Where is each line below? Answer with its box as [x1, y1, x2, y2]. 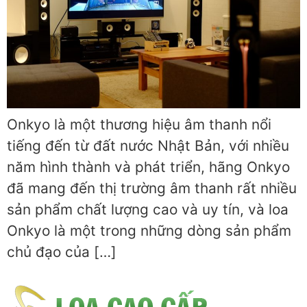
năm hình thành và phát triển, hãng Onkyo [7, 158, 290, 176]
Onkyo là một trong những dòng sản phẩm [7, 222, 291, 240]
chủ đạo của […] [7, 243, 116, 261]
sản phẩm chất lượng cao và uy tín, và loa [7, 201, 288, 219]
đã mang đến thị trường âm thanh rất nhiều [7, 180, 297, 197]
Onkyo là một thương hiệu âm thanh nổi [7, 116, 271, 134]
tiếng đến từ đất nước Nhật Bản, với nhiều [7, 137, 289, 155]
